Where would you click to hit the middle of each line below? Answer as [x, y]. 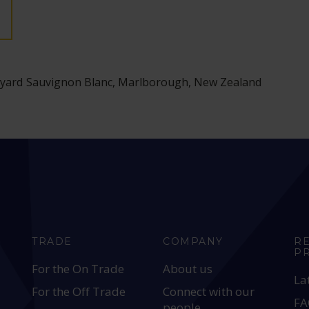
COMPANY [193, 241]
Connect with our [209, 291]
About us [188, 269]
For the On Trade [78, 269]
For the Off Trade [79, 291]
